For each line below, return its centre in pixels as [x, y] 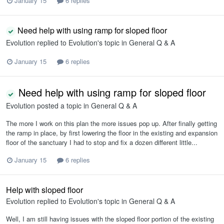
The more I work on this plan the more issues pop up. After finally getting [111, 123]
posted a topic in [63, 105]
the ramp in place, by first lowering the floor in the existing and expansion [112, 132]
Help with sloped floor [44, 189]
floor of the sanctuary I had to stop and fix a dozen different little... [102, 142]
